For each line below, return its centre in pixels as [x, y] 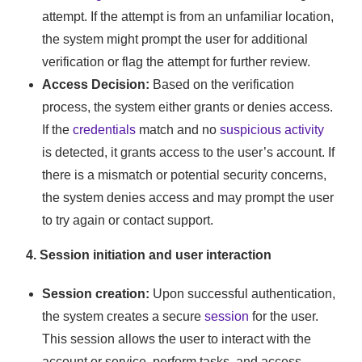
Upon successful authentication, [243, 294]
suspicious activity [272, 130]
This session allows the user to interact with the [177, 339]
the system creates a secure [124, 317]
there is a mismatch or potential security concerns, [185, 175]
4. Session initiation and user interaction [149, 255]
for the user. [284, 317]
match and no [178, 130]
